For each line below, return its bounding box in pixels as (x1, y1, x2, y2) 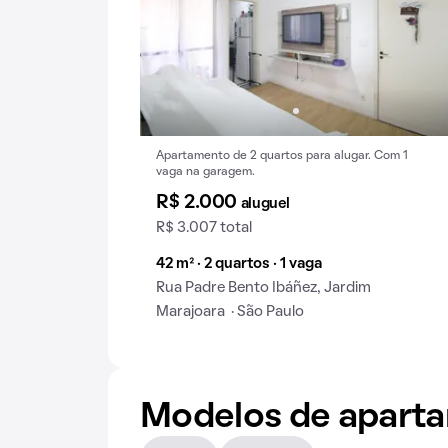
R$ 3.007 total (156, 221, 252, 235)
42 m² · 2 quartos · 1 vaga (156, 257, 322, 271)
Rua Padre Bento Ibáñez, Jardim (156, 281, 371, 295)
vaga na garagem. (156, 167, 255, 177)
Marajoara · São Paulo (156, 305, 304, 319)
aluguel (240, 197, 290, 211)
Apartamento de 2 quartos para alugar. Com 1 (156, 151, 408, 161)
